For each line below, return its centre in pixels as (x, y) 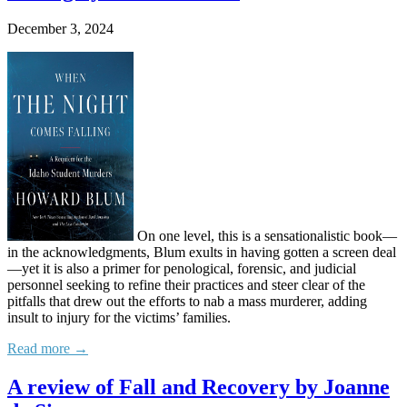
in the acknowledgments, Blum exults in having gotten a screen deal (202, 253)
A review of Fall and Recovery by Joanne (199, 387)
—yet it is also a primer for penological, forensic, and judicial (182, 269)
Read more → (48, 349)
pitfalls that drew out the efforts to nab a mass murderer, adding (187, 302)
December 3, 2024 (60, 29)
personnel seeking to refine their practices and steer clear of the (186, 285)
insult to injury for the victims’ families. (119, 318)
